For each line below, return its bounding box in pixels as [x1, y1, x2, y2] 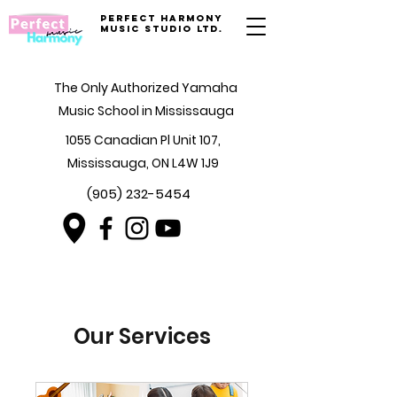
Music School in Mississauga [58, 102, 234, 120]
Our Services [73, 322, 211, 351]
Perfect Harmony [100, 12, 223, 24]
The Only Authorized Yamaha [54, 79, 237, 97]
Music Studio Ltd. [100, 23, 223, 35]
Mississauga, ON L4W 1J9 [66, 154, 219, 172]
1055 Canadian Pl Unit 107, [65, 131, 221, 149]
